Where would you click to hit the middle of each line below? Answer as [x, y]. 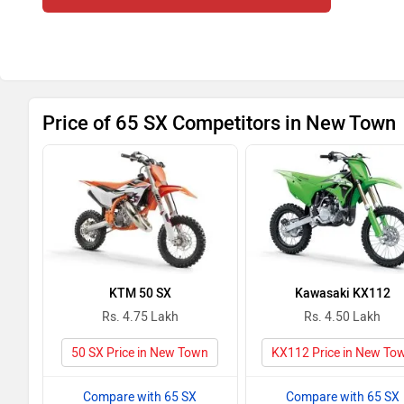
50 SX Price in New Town [140, 353]
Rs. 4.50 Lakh [343, 317]
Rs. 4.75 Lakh [140, 317]
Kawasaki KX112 [342, 294]
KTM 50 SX [140, 294]
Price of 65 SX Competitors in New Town [219, 123]
